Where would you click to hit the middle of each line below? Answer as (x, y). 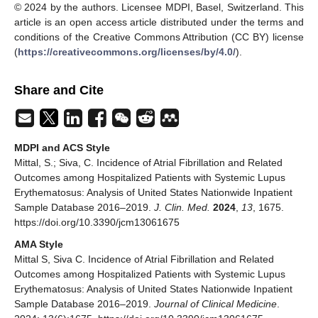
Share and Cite (59, 90)
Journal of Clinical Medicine (215, 303)
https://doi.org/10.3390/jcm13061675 (97, 222)
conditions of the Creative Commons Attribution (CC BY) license (159, 37)
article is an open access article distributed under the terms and (159, 22)
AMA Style (39, 244)
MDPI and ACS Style (62, 147)
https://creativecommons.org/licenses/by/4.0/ (127, 51)
